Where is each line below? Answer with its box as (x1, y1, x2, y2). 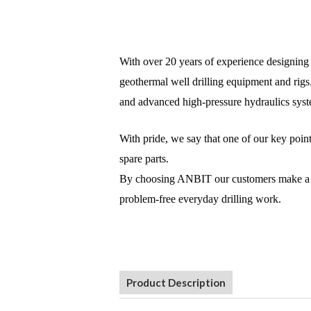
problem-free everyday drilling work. (119, 193, 282, 205)
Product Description (126, 276, 226, 289)
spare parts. (119, 153, 169, 165)
